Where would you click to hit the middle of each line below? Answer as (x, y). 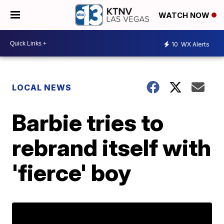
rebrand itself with (112, 147)
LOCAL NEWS (42, 87)
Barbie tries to (88, 122)
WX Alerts (194, 44)
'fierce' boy (72, 172)
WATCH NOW (185, 15)
